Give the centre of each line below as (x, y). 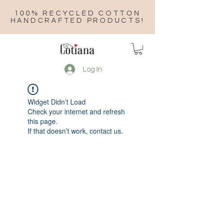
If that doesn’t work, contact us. (75, 131)
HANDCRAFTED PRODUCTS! (77, 21)
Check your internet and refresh (76, 112)
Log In (92, 69)
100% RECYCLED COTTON (77, 13)
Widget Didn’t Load (57, 102)
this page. (43, 121)
